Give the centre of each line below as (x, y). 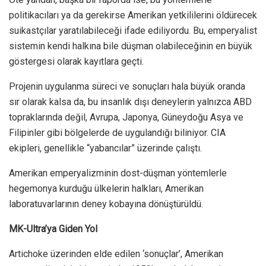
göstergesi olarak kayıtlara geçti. (76, 61)
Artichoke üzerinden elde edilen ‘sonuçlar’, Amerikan (116, 254)
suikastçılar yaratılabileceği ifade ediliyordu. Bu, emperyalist (133, 30)
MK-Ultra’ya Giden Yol (53, 229)
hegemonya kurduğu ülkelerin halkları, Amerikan (106, 188)
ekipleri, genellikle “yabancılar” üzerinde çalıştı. (107, 148)
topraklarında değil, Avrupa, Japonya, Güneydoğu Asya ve (126, 117)
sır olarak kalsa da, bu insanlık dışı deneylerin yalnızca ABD (130, 102)
